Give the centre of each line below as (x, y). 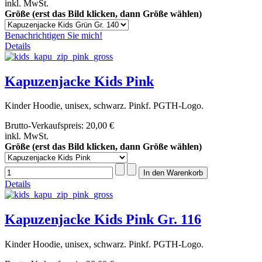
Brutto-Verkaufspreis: (45, 126)
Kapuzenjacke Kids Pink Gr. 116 (103, 220)
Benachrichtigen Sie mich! (54, 35)
